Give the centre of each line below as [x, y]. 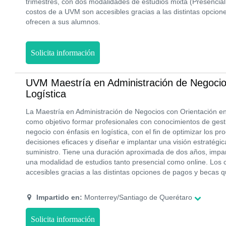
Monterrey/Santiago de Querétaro [137, 197]
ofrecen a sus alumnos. [63, 22]
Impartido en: [59, 197]
